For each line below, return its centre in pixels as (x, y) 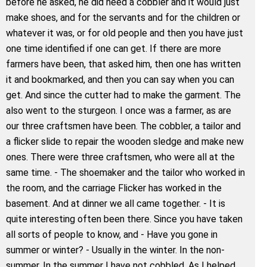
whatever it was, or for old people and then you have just (125, 33)
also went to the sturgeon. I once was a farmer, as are (119, 110)
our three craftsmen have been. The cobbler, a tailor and (123, 126)
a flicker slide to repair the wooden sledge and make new (125, 141)
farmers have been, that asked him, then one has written (123, 64)
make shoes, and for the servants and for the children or (123, 17)
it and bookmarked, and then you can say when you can (120, 79)
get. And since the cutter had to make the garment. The (123, 95)
